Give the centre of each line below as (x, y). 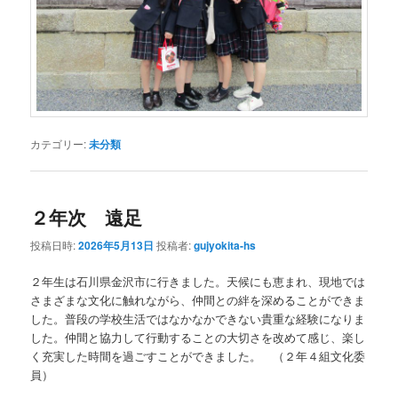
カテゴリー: (59, 144)
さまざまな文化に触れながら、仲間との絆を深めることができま (198, 299)
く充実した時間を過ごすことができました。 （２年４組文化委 (198, 355)
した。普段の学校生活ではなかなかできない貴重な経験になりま (198, 318)
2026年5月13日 (116, 245)
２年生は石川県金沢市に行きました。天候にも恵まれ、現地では (198, 281)
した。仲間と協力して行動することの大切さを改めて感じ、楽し (198, 337)
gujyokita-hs (225, 245)
